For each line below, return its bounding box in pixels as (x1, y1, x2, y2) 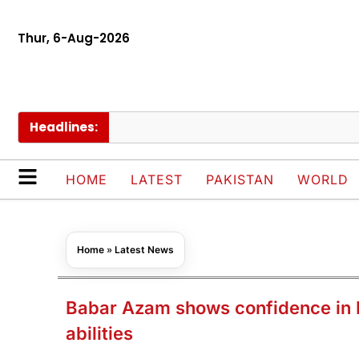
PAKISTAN (206, 171, 274, 188)
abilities (66, 323, 133, 345)
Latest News (115, 244, 174, 256)
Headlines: (30, 119, 98, 136)
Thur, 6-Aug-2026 (18, 30, 130, 46)
